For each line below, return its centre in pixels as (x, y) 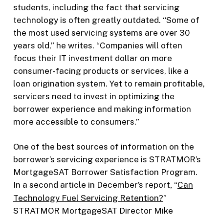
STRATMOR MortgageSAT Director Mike (93, 211)
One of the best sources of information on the (103, 147)
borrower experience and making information (102, 109)
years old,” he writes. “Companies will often (98, 45)
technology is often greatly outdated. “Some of (106, 20)
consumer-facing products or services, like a (101, 71)
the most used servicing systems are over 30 (101, 33)
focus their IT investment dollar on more (92, 58)
